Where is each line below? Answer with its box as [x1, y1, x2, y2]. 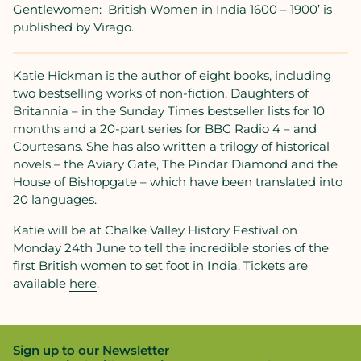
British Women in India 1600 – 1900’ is [108, 2, 332, 17]
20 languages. [13, 192, 97, 207]
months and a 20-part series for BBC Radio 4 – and [13, 121, 317, 136]
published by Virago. [13, 19, 134, 35]
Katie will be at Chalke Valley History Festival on [13, 222, 297, 238]
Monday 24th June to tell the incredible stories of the [13, 240, 329, 255]
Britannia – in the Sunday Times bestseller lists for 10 [13, 103, 325, 118]
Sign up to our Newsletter [13, 342, 169, 358]
